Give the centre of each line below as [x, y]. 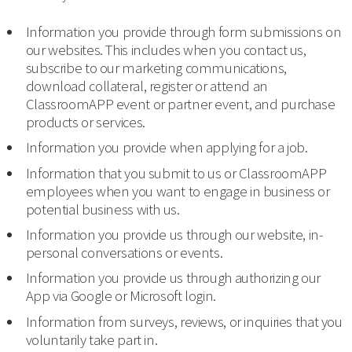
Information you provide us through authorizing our [173, 278]
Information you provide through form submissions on [183, 32]
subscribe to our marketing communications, [156, 68]
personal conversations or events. [124, 252]
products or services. [85, 123]
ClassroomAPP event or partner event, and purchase [180, 104]
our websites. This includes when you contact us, [166, 50]
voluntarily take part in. [92, 339]
